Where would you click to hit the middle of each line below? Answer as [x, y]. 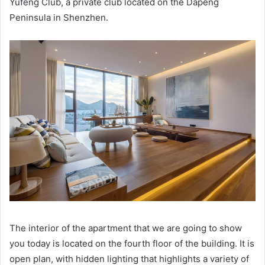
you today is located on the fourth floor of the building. [125, 244]
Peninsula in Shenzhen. [59, 17]
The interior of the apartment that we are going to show [126, 228]
